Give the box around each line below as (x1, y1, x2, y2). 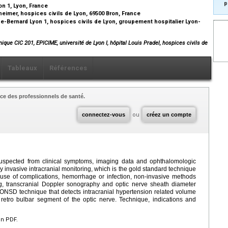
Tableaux (8, 64, 37, 72)
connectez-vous (82, 111, 125, 118)
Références (49, 64, 87, 72)
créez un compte (147, 111, 191, 118)
